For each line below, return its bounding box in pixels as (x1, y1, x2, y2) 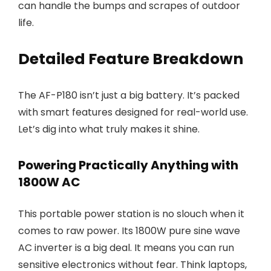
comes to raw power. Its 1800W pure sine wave (18, 224, 240, 238)
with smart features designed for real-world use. (18, 105, 248, 119)
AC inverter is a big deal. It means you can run (18, 241, 234, 255)
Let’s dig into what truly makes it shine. (18, 122, 200, 136)
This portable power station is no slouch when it (18, 207, 244, 221)
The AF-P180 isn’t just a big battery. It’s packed (18, 88, 240, 102)
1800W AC (18, 174, 80, 191)
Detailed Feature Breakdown (18, 48, 243, 70)
